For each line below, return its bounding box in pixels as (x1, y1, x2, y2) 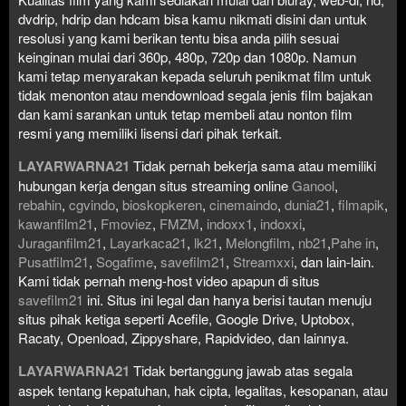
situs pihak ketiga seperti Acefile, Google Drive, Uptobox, (18, 308, 354, 328)
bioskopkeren (122, 194, 202, 214)
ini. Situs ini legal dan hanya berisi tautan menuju (83, 289, 372, 309)
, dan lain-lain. (294, 251, 374, 271)
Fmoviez (101, 213, 152, 233)
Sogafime (96, 251, 153, 271)
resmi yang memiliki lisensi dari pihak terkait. (18, 122, 282, 142)
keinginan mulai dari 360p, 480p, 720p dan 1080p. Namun (18, 46, 356, 66)
